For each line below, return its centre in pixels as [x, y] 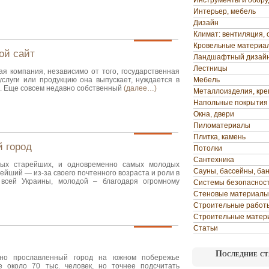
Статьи [206, 228]
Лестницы [210, 68]
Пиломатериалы [222, 125]
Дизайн [206, 23]
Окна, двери [214, 114]
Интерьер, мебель [225, 11]
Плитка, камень [219, 137]
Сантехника [214, 160]
